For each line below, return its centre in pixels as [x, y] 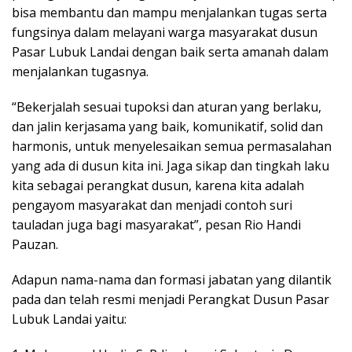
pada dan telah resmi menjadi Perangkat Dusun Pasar [170, 300]
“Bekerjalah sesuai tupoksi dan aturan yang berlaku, [167, 107]
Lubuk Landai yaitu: [69, 319]
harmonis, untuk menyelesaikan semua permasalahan [172, 147]
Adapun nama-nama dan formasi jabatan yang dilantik [172, 280]
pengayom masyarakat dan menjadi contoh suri [152, 205]
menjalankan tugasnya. [80, 72]
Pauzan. [35, 245]
